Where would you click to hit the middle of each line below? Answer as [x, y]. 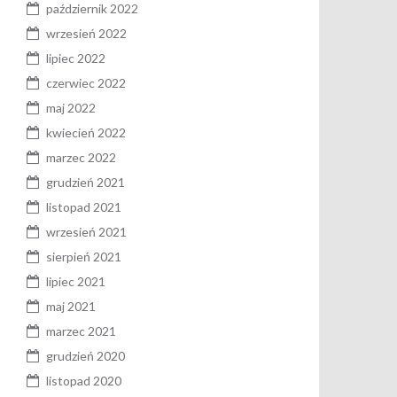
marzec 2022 [81, 157]
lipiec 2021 [76, 281]
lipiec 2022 [76, 58]
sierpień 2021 [84, 256]
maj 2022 [71, 107]
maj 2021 [71, 306]
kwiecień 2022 [86, 132]
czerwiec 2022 [86, 82]
